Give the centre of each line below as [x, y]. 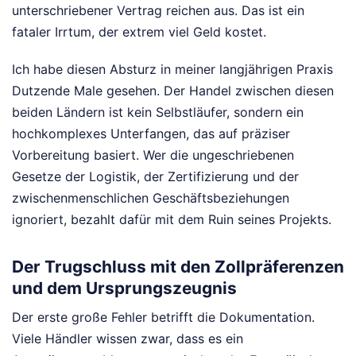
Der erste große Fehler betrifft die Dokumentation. [163, 317]
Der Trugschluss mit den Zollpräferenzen [178, 266]
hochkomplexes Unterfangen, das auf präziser [151, 134]
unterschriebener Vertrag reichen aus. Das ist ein [158, 11]
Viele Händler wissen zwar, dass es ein [128, 339]
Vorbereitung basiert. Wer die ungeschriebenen [153, 155]
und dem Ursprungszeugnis [124, 288]
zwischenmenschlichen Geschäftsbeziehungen [151, 198]
